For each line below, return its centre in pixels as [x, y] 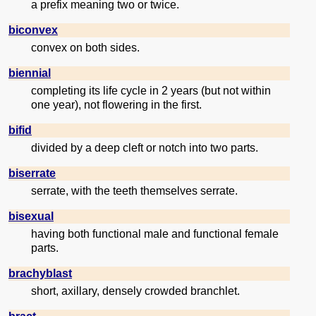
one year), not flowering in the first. [116, 105]
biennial [30, 73]
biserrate [32, 174]
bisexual [31, 217]
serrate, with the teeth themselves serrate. [134, 191]
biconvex [33, 30]
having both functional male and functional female [155, 234]
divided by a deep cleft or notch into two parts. [145, 148]
